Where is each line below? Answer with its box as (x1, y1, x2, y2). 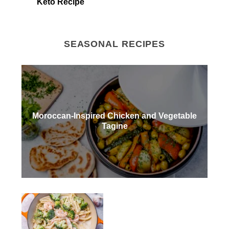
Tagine (101, 122, 128, 131)
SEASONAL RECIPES (63, 38, 166, 49)
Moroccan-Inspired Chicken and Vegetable (32, 111, 197, 121)
